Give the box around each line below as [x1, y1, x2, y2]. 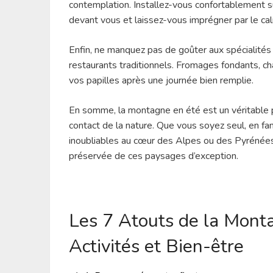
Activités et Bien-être [69, 234, 244, 260]
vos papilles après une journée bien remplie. [69, 74, 254, 88]
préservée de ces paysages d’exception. [69, 149, 239, 163]
